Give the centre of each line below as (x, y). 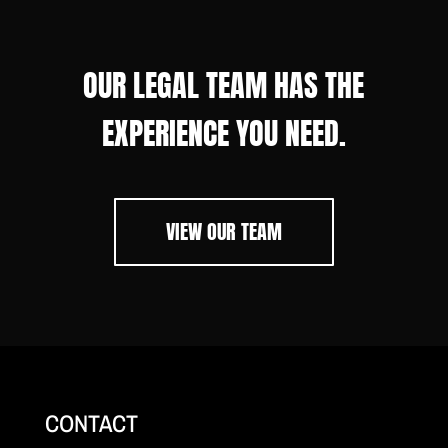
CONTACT (91, 422)
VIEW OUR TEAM (223, 231)
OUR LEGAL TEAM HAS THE (224, 85)
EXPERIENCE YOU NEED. (223, 133)
